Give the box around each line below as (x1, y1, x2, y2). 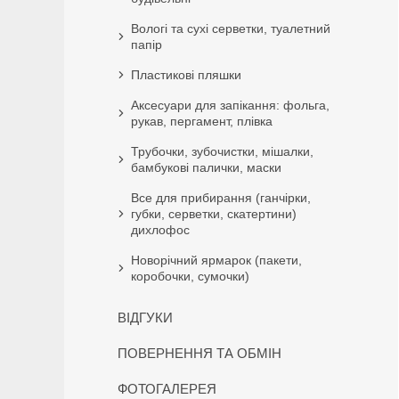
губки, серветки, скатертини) (131, 207, 297, 221)
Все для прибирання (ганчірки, (131, 191, 311, 205)
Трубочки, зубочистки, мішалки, (131, 144, 313, 159)
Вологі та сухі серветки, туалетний (131, 21, 330, 36)
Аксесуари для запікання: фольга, (131, 98, 330, 112)
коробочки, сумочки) (131, 269, 249, 283)
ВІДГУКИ (118, 310, 173, 325)
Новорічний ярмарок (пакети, (131, 253, 302, 267)
